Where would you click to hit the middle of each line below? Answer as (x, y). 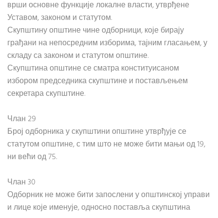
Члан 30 (21, 182)
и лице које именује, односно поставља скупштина (99, 208)
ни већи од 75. (32, 157)
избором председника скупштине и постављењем (98, 81)
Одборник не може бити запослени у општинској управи (109, 195)
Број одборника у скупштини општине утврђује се (97, 132)
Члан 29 (22, 119)
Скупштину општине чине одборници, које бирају (96, 31)
